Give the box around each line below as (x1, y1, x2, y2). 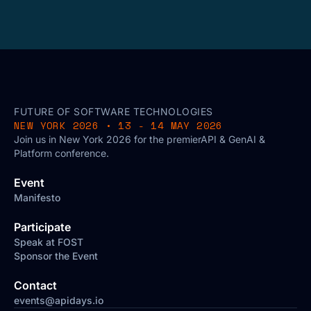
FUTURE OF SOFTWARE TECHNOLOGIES (14, 106, 213, 118)
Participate (14, 220, 71, 235)
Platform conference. (14, 147, 109, 160)
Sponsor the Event (14, 250, 98, 262)
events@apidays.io (14, 294, 103, 307)
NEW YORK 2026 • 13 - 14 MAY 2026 (14, 118, 223, 133)
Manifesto (14, 192, 60, 204)
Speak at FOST (14, 236, 83, 249)
